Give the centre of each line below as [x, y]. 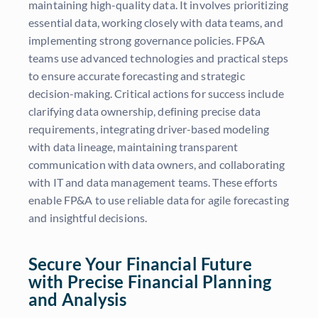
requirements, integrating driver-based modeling [149, 129]
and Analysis [78, 300]
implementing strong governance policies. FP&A [147, 40]
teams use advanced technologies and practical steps [159, 58]
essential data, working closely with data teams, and [156, 23]
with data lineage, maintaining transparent [133, 147]
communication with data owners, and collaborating [157, 165]
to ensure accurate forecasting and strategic [137, 76]
